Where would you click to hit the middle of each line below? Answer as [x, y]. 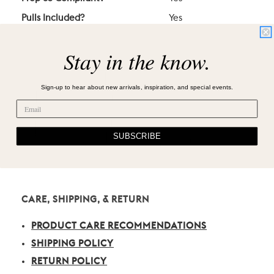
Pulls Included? [53, 18]
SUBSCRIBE [137, 136]
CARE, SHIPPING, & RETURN [85, 200]
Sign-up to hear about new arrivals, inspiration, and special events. [137, 87]
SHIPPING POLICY [73, 244]
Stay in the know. [137, 61]
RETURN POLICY [69, 262]
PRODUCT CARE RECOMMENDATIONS [119, 226]
